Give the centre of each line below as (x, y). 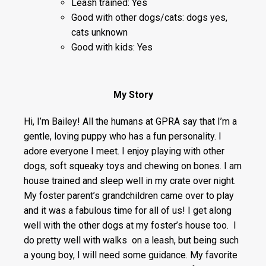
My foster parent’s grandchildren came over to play (129, 195)
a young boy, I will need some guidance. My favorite (131, 255)
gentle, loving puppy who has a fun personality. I (123, 136)
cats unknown (99, 32)
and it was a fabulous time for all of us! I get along (128, 210)
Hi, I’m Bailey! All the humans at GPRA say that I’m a (130, 121)
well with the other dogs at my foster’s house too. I (130, 225)
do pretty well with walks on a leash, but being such (131, 240)
